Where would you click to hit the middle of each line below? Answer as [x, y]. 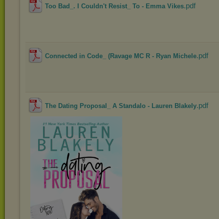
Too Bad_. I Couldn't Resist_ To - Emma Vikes [114, 6]
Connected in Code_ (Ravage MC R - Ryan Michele [121, 56]
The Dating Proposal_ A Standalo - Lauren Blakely [121, 106]
